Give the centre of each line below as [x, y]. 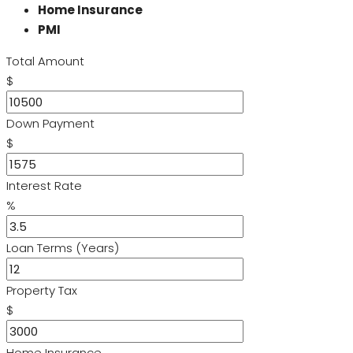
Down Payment [50, 123]
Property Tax [42, 290]
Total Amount [45, 61]
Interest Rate [44, 185]
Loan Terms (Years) [63, 247]
